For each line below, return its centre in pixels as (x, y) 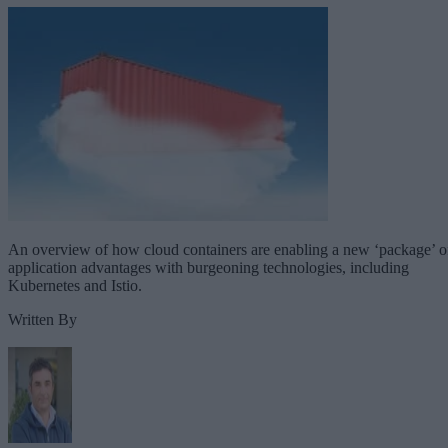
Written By (42, 319)
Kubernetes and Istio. (75, 285)
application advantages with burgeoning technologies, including (208, 267)
